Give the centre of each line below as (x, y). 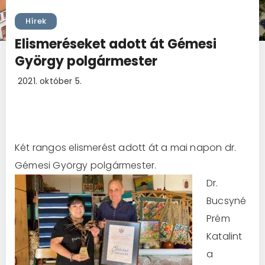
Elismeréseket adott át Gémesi (116, 44)
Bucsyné (227, 201)
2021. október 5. (50, 81)
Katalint (224, 236)
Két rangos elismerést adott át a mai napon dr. (126, 147)
